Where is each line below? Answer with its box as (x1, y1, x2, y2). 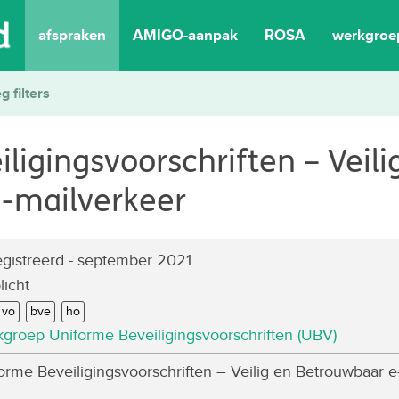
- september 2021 (64, 248, 191, 271)
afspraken (38, 24, 106, 46)
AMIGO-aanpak (133, 24, 238, 46)
